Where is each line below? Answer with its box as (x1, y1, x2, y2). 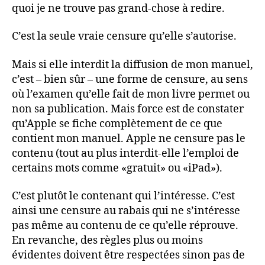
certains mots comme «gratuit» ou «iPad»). (12, 161, 222, 175)
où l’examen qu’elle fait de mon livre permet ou (12, 87, 250, 101)
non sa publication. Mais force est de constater (12, 102, 244, 116)
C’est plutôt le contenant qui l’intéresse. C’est (12, 189, 235, 203)
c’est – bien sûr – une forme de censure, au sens (12, 72, 248, 86)
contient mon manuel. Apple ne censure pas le (12, 131, 245, 146)
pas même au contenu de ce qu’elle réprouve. (12, 219, 238, 232)
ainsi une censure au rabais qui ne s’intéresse (12, 204, 240, 218)
